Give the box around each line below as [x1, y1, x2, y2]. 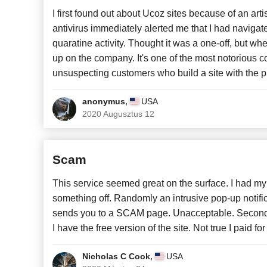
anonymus [82, 97, 125, 107]
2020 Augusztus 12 [82, 109, 154, 119]
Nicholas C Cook [82, 252, 150, 262]
